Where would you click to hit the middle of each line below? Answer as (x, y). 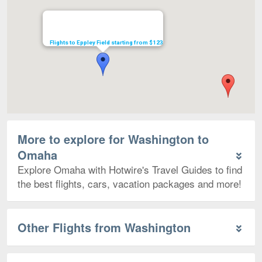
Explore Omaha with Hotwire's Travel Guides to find (130, 169)
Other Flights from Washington (104, 227)
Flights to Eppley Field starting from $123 (106, 42)
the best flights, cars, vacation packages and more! (130, 183)
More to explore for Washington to (113, 139)
